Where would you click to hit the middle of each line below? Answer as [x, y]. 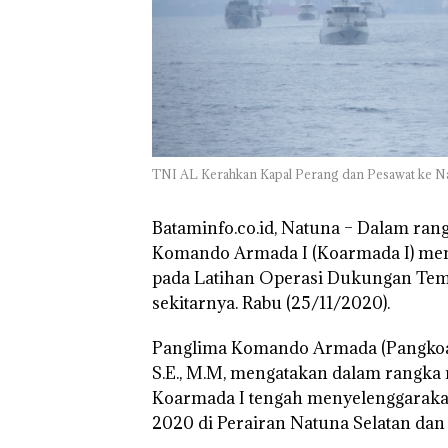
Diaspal [190, 33]
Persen [363, 51]
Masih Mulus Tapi [226, 15]
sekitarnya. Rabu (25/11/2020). [271, 303]
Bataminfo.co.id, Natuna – [252, 228]
